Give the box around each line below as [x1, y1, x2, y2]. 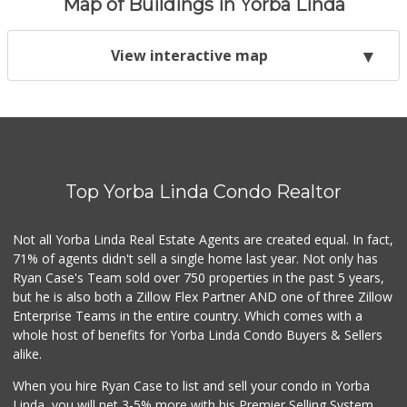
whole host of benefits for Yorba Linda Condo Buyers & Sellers [13, 326, 383, 344]
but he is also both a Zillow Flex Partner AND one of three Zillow [13, 288, 393, 306]
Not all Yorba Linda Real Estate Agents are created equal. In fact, [13, 231, 394, 249]
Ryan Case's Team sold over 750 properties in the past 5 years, [13, 269, 385, 287]
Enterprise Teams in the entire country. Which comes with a [13, 307, 363, 325]
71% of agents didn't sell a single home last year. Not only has [13, 250, 379, 268]
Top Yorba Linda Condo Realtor [65, 181, 342, 203]
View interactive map [110, 45, 268, 66]
